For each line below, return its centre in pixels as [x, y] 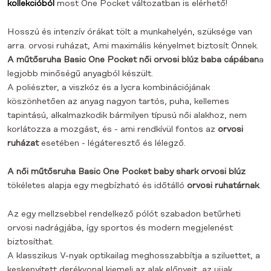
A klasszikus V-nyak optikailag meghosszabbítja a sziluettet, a [134, 256]
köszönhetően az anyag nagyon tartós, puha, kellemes [118, 102]
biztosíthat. [31, 242]
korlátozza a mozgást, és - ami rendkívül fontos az [113, 129]
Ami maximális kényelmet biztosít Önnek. [175, 46]
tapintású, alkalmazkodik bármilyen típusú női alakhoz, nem [127, 116]
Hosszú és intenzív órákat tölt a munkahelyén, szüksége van [130, 32]
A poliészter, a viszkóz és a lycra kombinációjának [109, 88]
